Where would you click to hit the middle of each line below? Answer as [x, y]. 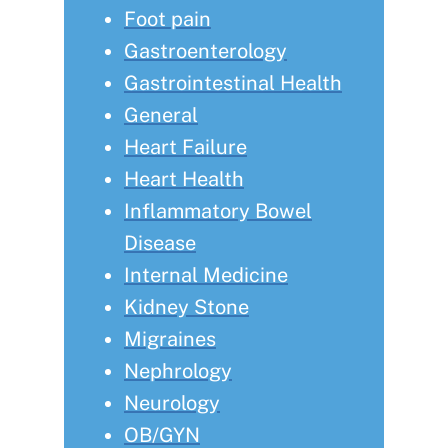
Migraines [170, 339]
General [161, 115]
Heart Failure [185, 147]
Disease [160, 243]
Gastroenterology [205, 51]
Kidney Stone [186, 307]
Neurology [172, 403]
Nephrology [178, 371]
